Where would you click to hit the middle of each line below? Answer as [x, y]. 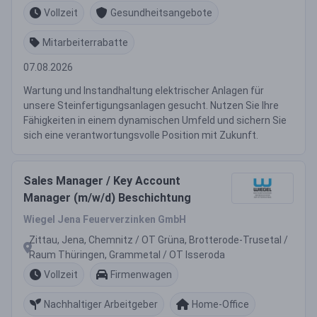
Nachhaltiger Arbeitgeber [101, 304]
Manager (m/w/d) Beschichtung [107, 198]
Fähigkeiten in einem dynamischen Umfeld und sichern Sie [155, 120]
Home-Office [220, 304]
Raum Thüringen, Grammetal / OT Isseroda [127, 255]
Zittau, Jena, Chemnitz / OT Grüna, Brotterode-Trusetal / [158, 240]
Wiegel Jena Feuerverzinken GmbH [105, 219]
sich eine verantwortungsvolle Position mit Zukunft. [141, 135]
